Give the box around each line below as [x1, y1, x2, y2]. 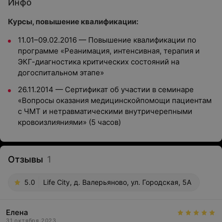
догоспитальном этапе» [18, 68, 104, 77]
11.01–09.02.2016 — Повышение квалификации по [18, 35, 196, 45]
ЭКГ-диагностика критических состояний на [18, 57, 179, 66]
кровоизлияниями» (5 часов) [18, 117, 121, 127]
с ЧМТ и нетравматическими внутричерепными [18, 107, 192, 116]
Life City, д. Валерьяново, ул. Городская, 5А [43, 178, 191, 186]
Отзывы [8, 154, 43, 165]
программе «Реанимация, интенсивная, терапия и [18, 46, 200, 55]
